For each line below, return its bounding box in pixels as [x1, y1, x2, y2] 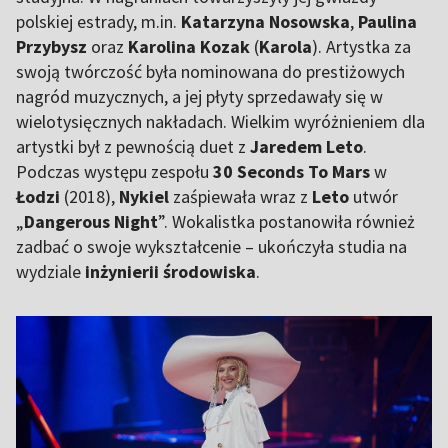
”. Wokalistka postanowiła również [158, 209, 415, 233]
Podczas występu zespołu [16, 159, 213, 183]
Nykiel [119, 184, 173, 208]
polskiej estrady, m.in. [16, 9, 181, 33]
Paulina [358, 9, 417, 33]
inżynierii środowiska [85, 259, 256, 283]
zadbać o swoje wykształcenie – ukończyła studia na [16, 234, 407, 258]
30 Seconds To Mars [213, 159, 370, 183]
